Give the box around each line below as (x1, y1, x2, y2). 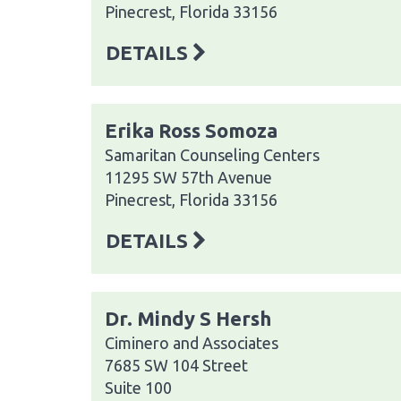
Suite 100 (105, 378, 172, 397)
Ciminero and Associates (105, 333, 278, 352)
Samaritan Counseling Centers (105, 145, 320, 164)
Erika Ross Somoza (105, 118, 277, 141)
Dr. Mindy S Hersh (105, 306, 271, 329)
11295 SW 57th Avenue (105, 167, 272, 186)
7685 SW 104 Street (105, 355, 248, 374)
